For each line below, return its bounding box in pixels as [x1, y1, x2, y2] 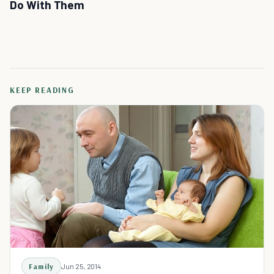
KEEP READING [10, 85, 75, 95]
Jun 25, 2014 [61, 261, 102, 270]
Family [29, 261, 54, 271]
